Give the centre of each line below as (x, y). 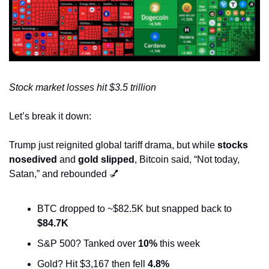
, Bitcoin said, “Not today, (187, 160)
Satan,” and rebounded (59, 174)
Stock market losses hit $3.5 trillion (83, 88)
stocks (233, 145)
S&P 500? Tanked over (88, 244)
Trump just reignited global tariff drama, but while (113, 145)
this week (180, 244)
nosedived (33, 160)
